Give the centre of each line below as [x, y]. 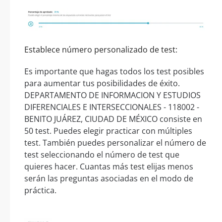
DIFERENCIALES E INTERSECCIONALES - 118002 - [112, 107]
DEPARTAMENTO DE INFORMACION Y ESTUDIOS [112, 95]
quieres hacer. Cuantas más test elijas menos [109, 166]
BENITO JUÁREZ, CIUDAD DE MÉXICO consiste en [113, 119]
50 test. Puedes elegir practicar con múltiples [108, 131]
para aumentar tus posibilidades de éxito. [102, 83]
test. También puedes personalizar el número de [115, 142]
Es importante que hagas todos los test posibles [114, 71]
